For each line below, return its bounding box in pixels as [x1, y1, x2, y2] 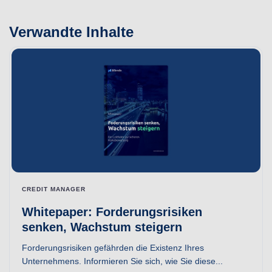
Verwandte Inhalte [9, 24, 134, 40]
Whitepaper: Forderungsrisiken [22, 205, 202, 219]
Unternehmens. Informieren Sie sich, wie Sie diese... [22, 256, 223, 266]
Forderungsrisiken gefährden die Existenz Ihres [22, 243, 204, 253]
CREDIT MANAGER [22, 186, 86, 192]
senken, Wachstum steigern [22, 220, 182, 234]
